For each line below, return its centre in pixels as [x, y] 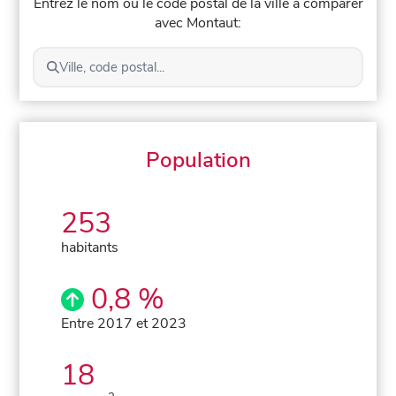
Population [198, 160]
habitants [90, 247]
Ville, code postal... [111, 67]
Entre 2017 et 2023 [124, 323]
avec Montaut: [198, 23]
